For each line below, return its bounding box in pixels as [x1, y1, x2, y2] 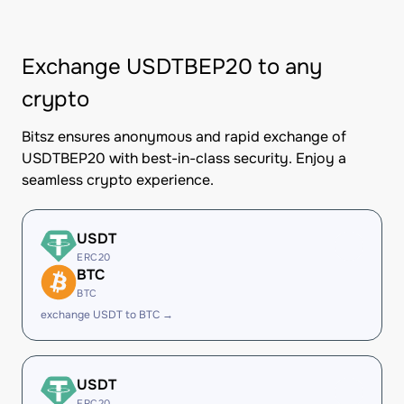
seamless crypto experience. [22, 170, 214, 189]
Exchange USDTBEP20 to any [22, 53, 322, 80]
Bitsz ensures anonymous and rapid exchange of [22, 127, 346, 146]
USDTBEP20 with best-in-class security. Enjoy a [22, 149, 346, 168]
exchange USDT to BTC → [41, 308, 173, 322]
